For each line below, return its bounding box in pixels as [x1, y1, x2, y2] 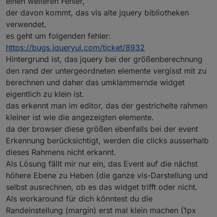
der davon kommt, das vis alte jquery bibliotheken [6, 7, 189, 17]
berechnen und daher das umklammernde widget [6, 77, 185, 87]
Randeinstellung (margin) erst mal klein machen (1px [6, 205, 196, 215]
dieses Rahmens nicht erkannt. [6, 147, 116, 157]
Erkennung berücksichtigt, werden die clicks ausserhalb [6, 135, 209, 145]
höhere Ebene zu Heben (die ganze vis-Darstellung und [6, 170, 208, 180]
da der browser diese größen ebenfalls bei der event [6, 124, 198, 134]
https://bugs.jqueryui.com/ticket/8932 [6, 42, 145, 52]
